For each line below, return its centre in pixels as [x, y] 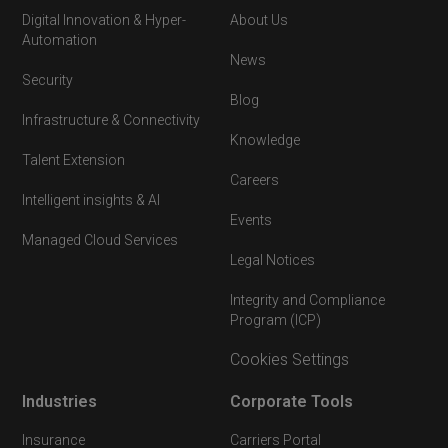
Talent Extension [74, 159]
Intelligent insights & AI [91, 199]
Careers [254, 179]
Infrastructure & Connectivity [111, 119]
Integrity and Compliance [307, 299]
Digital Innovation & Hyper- [104, 19]
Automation [60, 39]
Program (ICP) [275, 319]
